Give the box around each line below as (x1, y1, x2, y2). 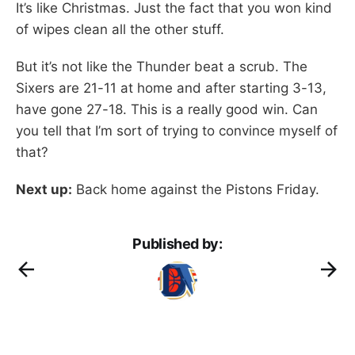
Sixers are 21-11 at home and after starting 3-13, (16, 79, 326, 96)
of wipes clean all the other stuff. (16, 21, 224, 37)
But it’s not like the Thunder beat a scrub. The (16, 58, 307, 74)
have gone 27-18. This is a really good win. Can (16, 101, 318, 117)
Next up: (16, 181, 72, 197)
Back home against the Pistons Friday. (72, 181, 319, 197)
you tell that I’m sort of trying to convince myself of (16, 122, 338, 139)
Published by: (132, 235, 223, 252)
